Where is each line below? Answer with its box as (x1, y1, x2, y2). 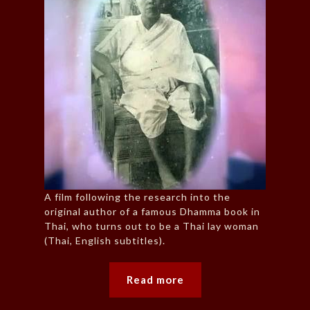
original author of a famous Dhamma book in (44, 205, 260, 217)
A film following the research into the (44, 190, 230, 203)
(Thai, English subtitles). (44, 234, 165, 246)
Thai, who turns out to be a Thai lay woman (44, 219, 259, 232)
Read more (126, 273, 184, 286)
